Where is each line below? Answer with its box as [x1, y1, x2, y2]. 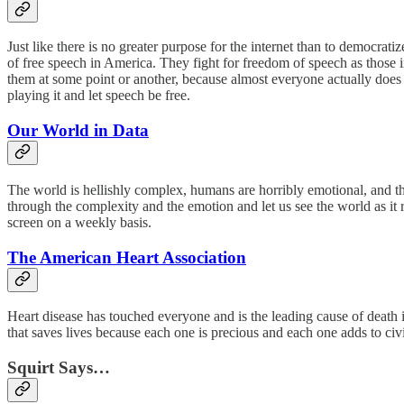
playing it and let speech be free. [7, 87, 190, 104]
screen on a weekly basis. [7, 214, 151, 230]
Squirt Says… [7, 358, 110, 377]
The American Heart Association [7, 247, 246, 267]
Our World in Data [7, 121, 149, 141]
